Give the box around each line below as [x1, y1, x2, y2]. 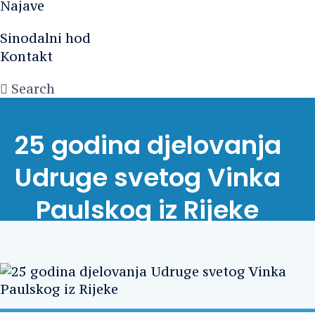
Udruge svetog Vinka [14, 159, 281, 195]
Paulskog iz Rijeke [36, 191, 259, 228]
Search [11, 79, 55, 97]
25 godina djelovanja [13, 127, 281, 163]
